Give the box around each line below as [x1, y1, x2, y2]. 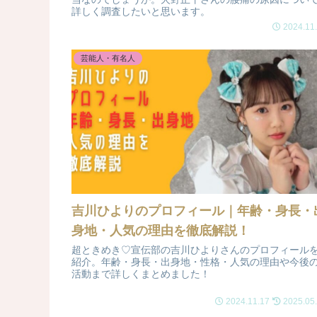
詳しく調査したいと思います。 [71, 6, 211, 18]
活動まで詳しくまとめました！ [71, 268, 211, 279]
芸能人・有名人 [81, 53, 136, 62]
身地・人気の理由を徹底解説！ [71, 223, 250, 238]
